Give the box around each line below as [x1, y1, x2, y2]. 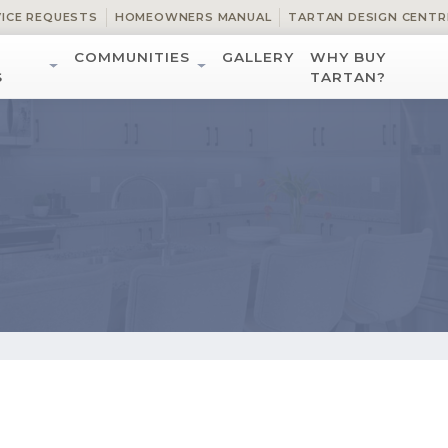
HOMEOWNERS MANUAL [114, 10, 272, 24]
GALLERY [222, 48, 295, 65]
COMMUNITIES [74, 48, 191, 65]
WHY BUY [310, 48, 387, 65]
